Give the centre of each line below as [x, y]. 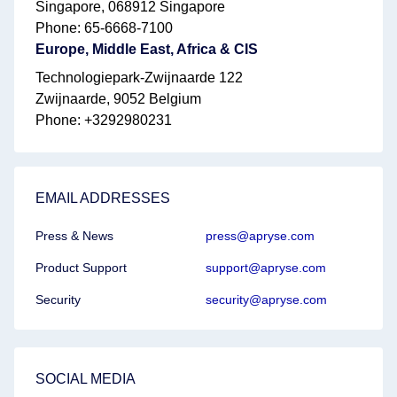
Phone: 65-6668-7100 [104, 28]
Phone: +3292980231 [104, 120]
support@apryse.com [266, 268]
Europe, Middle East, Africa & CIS [147, 49]
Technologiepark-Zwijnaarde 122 [139, 78]
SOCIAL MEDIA [86, 379]
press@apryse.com [260, 236]
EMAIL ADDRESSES [103, 198]
